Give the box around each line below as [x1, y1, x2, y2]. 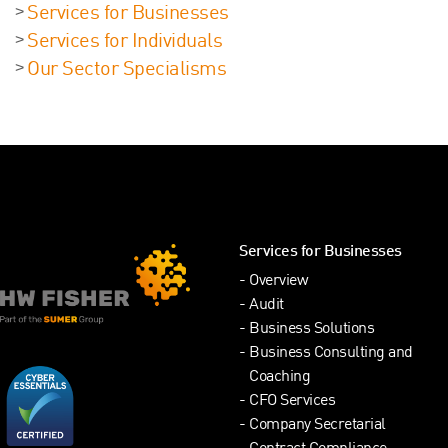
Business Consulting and [249, 345, 413, 361]
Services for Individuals [27, 32, 222, 51]
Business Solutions [249, 321, 374, 337]
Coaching [249, 369, 310, 385]
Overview [249, 273, 308, 289]
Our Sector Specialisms [27, 60, 226, 79]
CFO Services [249, 393, 335, 409]
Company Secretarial [249, 417, 386, 433]
